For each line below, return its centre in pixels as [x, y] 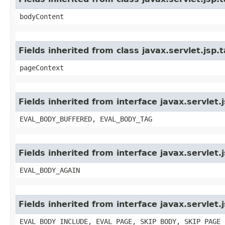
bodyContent [42, 16]
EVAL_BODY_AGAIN [50, 170]
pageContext [42, 68]
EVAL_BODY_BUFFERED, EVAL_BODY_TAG [86, 119]
